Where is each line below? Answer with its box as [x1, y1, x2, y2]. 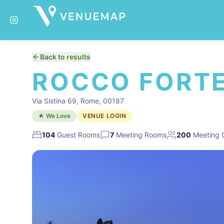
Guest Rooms [55, 130, 100, 139]
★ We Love [38, 112, 70, 119]
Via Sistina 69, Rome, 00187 [32, 96, 124, 105]
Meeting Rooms [114, 130, 166, 139]
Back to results [40, 52, 90, 61]
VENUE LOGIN [82, 112, 126, 119]
